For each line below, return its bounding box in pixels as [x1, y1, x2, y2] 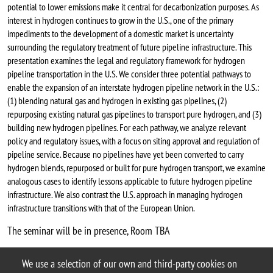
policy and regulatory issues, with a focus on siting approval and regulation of [7, 135, 260, 147]
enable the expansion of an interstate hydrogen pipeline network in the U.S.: [7, 81, 259, 94]
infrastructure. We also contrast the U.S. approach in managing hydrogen [7, 188, 243, 201]
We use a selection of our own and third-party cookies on [22, 257, 237, 271]
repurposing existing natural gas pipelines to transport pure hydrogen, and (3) [7, 108, 261, 121]
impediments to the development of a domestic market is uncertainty [7, 27, 233, 40]
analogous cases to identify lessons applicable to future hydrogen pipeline [7, 175, 252, 188]
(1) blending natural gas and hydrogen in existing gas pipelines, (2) [7, 94, 227, 107]
